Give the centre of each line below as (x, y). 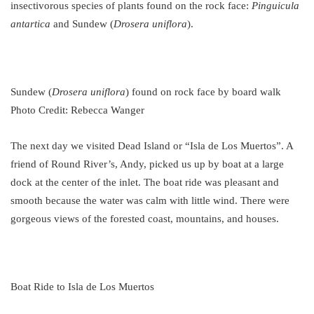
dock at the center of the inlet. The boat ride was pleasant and (145, 182)
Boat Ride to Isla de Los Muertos (82, 286)
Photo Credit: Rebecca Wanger (77, 110)
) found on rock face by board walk (203, 91)
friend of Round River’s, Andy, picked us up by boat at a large (147, 164)
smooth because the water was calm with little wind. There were (150, 200)
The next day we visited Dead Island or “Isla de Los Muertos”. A (152, 145)
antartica (30, 23)
